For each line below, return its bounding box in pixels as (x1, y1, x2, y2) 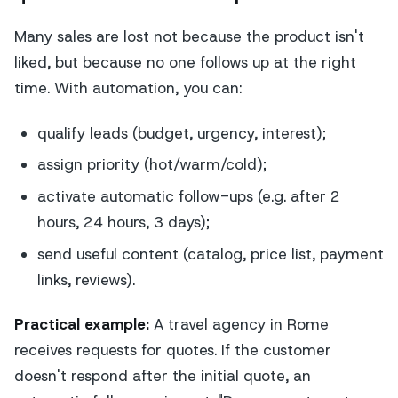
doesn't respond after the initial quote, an (14, 366, 311, 386)
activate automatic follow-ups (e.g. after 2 (36, 187, 340, 207)
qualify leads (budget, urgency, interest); (36, 123, 326, 143)
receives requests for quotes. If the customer (14, 340, 331, 361)
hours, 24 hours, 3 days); (36, 212, 210, 233)
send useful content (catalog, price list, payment (36, 244, 384, 265)
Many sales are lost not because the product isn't (14, 27, 364, 47)
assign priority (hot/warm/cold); (36, 155, 267, 175)
